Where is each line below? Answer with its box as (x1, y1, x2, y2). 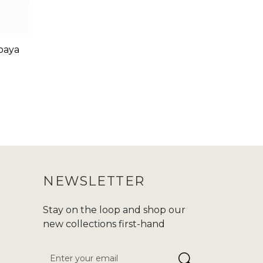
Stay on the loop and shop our (43, 204, 186, 215)
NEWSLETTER (43, 173, 145, 189)
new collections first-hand (43, 218, 165, 230)
